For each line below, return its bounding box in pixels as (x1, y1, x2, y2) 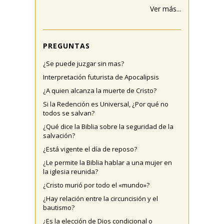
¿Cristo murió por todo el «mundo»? (43, 180, 149, 189)
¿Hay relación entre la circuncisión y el (43, 194, 158, 203)
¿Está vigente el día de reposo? (43, 144, 137, 153)
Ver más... (150, 4, 181, 13)
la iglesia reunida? (43, 167, 98, 176)
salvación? (43, 131, 75, 140)
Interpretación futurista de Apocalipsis (43, 72, 159, 81)
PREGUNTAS (43, 41, 90, 50)
